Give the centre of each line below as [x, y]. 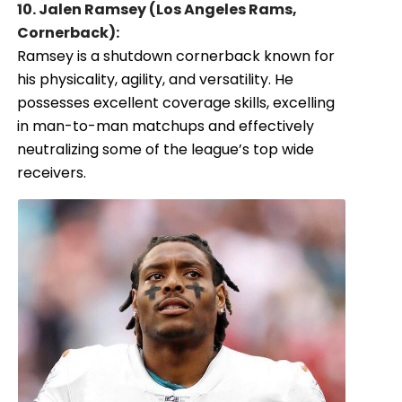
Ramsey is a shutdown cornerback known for [176, 57]
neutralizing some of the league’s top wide [166, 150]
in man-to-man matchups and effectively [166, 127]
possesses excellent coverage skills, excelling [176, 103]
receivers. [52, 173]
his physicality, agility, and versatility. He [156, 80]
